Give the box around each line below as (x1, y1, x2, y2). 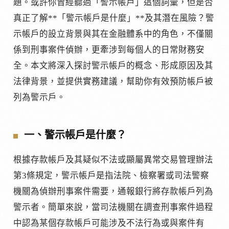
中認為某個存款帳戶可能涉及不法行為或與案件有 (13, 218, 204, 228)
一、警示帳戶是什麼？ (24, 129, 126, 141)
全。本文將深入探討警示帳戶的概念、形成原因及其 (13, 61, 213, 71)
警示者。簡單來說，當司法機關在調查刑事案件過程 (13, 202, 213, 212)
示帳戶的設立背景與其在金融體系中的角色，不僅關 (13, 29, 213, 39)
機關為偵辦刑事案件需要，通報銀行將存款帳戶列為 (13, 186, 213, 196)
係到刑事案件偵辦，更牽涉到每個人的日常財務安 (13, 45, 204, 55)
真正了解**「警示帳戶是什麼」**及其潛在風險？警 (13, 13, 214, 24)
